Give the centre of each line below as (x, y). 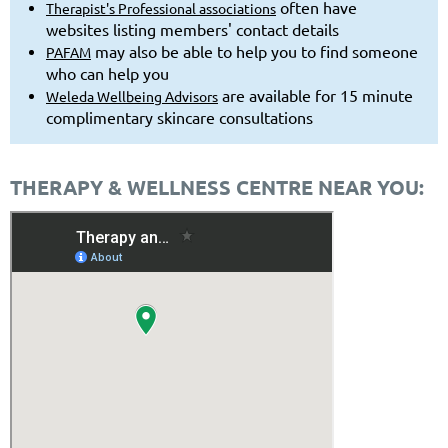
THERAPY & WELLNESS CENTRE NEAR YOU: (217, 187)
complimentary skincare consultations (179, 117)
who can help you (107, 73)
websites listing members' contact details (192, 29)
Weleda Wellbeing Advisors (132, 96)
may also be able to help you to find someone (254, 51)
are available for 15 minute (315, 95)
